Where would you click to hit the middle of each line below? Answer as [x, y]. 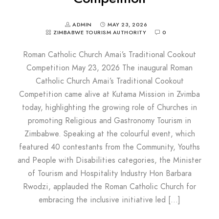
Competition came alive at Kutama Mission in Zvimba [109, 95]
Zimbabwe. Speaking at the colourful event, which [109, 134]
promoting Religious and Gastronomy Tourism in [109, 121]
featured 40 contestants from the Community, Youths [109, 147]
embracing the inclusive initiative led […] [109, 200]
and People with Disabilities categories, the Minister [109, 161]
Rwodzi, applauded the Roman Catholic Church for [109, 187]
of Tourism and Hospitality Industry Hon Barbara [109, 174]
